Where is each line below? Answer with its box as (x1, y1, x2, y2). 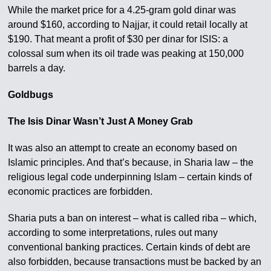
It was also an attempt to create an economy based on (8, 143, 238, 153)
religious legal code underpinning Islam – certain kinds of (8, 172, 252, 182)
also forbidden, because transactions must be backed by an (8, 256, 262, 267)
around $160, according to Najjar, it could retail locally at (8, 19, 248, 30)
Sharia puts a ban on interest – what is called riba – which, (8, 213, 257, 223)
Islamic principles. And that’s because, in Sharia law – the (8, 157, 254, 168)
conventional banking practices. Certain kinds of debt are (8, 242, 251, 252)
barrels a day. (8, 63, 66, 73)
